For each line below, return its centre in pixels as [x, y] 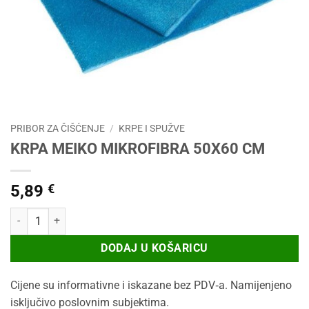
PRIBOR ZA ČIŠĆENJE [58, 128]
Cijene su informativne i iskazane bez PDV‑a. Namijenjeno [151, 285]
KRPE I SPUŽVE [152, 128]
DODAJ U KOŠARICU [154, 248]
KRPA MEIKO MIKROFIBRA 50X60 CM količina [109, 215]
